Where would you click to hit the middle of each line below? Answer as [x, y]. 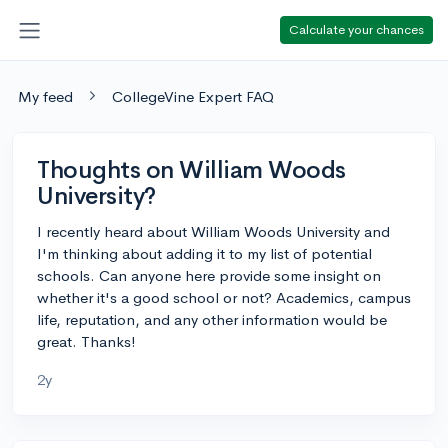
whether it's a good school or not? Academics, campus [224, 297]
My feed [45, 96]
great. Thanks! [86, 341]
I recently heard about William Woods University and [213, 231]
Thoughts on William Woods [192, 169]
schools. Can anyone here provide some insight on [209, 275]
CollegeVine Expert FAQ [193, 96]
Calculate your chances [356, 29]
